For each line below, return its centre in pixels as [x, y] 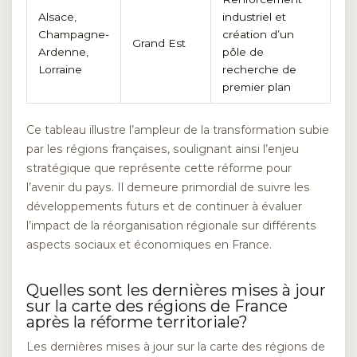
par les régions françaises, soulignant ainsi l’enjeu [163, 149]
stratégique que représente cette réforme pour [159, 168]
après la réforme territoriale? [137, 322]
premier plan [256, 87]
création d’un [258, 35]
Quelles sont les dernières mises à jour [176, 290]
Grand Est [159, 43]
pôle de [243, 52]
